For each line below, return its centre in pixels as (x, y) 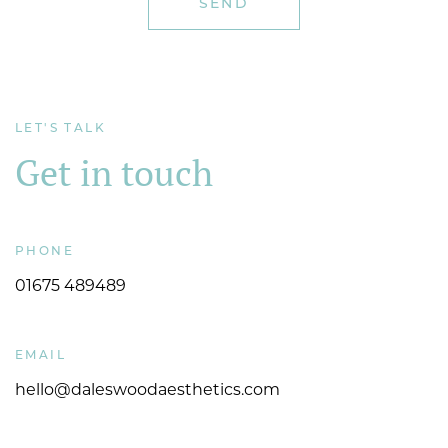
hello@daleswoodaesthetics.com (147, 390)
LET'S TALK (60, 128)
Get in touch (114, 172)
